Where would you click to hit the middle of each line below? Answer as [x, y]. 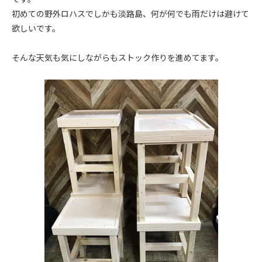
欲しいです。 [36, 28]
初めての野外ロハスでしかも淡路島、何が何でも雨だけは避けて [130, 14]
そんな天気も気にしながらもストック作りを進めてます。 [118, 58]
